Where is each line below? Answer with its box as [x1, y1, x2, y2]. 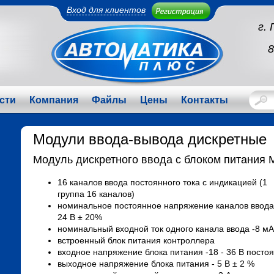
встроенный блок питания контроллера [57, 235, 215, 245]
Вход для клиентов [67, 5, 146, 15]
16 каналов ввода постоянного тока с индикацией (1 [57, 177, 267, 187]
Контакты [181, 95, 228, 105]
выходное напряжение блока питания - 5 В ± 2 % [57, 259, 254, 268]
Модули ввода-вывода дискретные [33, 131, 267, 147]
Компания [29, 95, 78, 105]
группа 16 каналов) [57, 189, 135, 199]
